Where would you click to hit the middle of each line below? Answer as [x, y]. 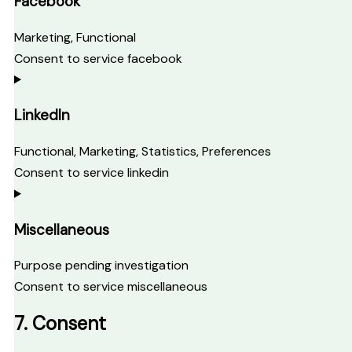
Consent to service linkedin [92, 172]
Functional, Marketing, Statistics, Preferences [143, 151]
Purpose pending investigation [101, 266]
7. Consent [60, 324]
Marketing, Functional [75, 37]
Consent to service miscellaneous [111, 287]
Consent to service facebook [98, 58]
